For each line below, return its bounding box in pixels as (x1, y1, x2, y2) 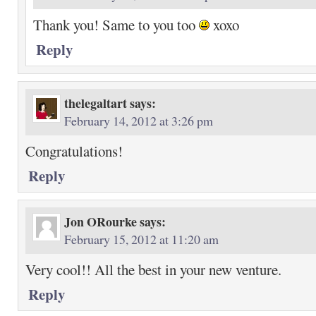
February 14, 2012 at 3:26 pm (64, 112, 213, 129)
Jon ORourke (64, 212, 137, 231)
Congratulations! (25, 141, 123, 161)
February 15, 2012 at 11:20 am (64, 231, 219, 248)
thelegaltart (64, 94, 127, 112)
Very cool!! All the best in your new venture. (25, 260, 281, 279)
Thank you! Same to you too (33, 15, 199, 35)
